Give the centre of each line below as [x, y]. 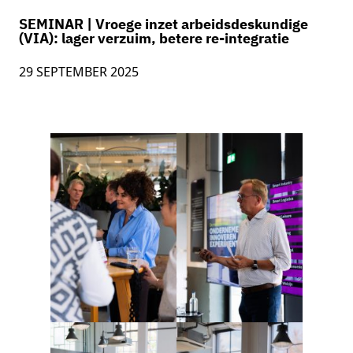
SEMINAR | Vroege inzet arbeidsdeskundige [163, 24]
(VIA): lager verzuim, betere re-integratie [154, 39]
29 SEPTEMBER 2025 [79, 72]
